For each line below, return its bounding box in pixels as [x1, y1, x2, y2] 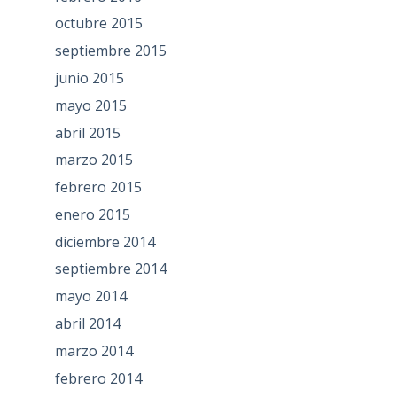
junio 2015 [54, 67, 124, 88]
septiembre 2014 [54, 259, 167, 279]
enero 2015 [54, 204, 130, 224]
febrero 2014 [54, 368, 142, 388]
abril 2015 [54, 122, 121, 143]
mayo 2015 [54, 95, 127, 115]
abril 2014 [54, 314, 121, 334]
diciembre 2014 [54, 231, 155, 252]
